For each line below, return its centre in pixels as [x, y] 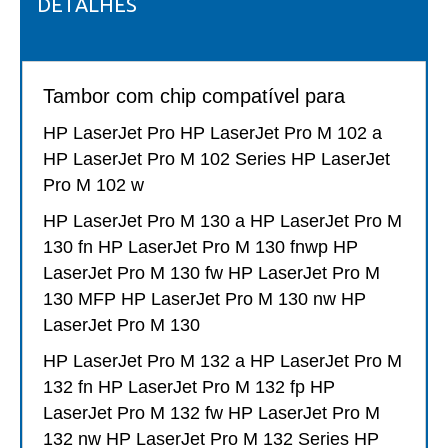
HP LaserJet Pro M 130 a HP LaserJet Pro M [222, 221]
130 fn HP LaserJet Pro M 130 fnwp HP [200, 247]
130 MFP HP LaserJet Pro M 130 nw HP [204, 299]
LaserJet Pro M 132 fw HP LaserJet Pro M [211, 413]
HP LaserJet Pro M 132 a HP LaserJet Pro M [222, 361]
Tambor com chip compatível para [194, 96]
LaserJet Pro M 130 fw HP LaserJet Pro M [211, 273]
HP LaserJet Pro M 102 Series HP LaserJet [216, 159]
